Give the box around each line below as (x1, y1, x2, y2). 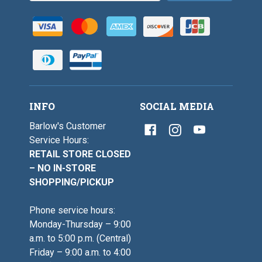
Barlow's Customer (29, 120, 106, 132)
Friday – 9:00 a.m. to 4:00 (29, 246, 131, 258)
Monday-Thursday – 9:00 (29, 218, 131, 230)
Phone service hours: (29, 204, 115, 216)
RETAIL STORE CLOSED (29, 148, 131, 160)
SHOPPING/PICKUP (29, 176, 114, 188)
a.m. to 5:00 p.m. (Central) (29, 232, 131, 244)
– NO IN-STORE (29, 162, 96, 174)
